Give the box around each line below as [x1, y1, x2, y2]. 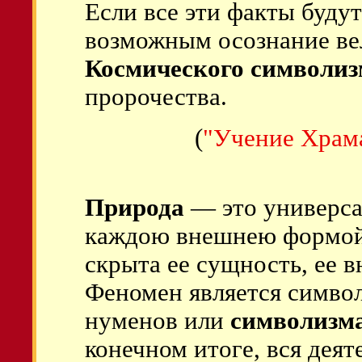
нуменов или [85, 307, 230, 335]
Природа [85, 194, 184, 221]
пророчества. [85, 83, 227, 111]
